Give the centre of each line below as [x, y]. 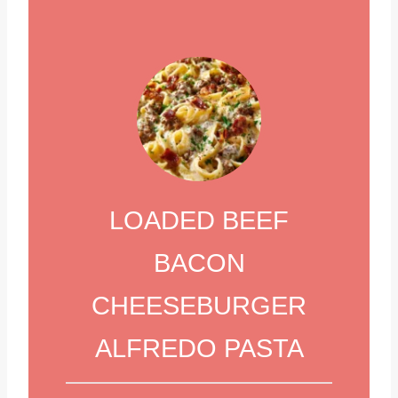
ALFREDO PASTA [199, 348]
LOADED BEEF [199, 220]
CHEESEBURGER [199, 305]
